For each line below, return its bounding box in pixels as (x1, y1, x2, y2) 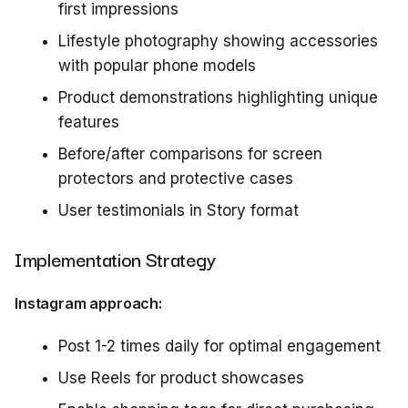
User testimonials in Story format (58, 201, 299, 219)
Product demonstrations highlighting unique (58, 88, 378, 107)
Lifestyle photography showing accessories (58, 32, 378, 50)
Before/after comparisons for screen (58, 145, 322, 163)
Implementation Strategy (15, 244, 216, 273)
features (58, 113, 119, 131)
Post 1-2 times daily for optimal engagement (58, 337, 381, 355)
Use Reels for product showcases (58, 369, 304, 387)
